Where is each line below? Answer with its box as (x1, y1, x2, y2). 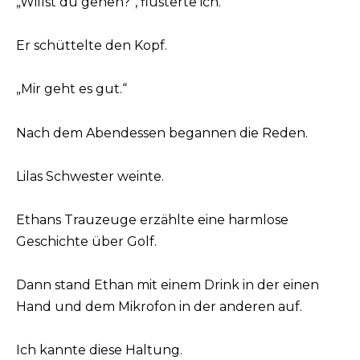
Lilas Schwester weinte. (16, 168, 164, 184)
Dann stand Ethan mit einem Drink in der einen (16, 277, 319, 293)
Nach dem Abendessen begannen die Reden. (16, 125, 308, 141)
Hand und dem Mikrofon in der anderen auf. (16, 299, 302, 315)
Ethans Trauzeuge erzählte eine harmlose (16, 211, 288, 227)
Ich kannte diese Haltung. (16, 342, 182, 358)
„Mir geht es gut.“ (16, 81, 127, 97)
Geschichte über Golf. (16, 233, 157, 249)
